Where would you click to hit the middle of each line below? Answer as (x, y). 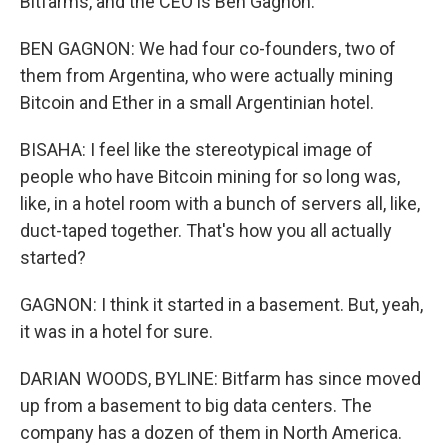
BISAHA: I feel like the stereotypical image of (196, 150)
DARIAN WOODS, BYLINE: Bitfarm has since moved (220, 379)
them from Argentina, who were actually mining (206, 76)
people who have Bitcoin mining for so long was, (210, 177)
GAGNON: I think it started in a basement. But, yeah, (221, 305)
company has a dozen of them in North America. (211, 433)
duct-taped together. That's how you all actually (206, 231)
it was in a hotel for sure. (116, 332)
